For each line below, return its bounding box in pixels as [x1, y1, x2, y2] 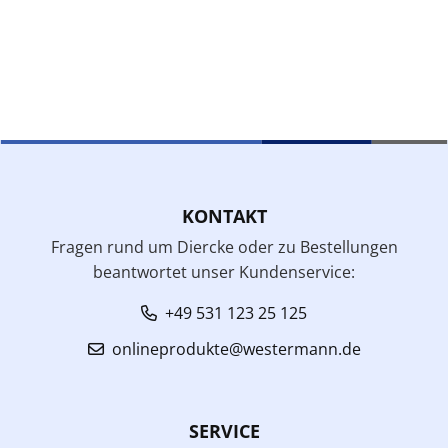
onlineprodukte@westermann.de [111, 337, 361, 360]
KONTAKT [181, 203, 267, 228]
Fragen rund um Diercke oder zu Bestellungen [50, 235, 398, 258]
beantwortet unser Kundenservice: [93, 260, 355, 283]
